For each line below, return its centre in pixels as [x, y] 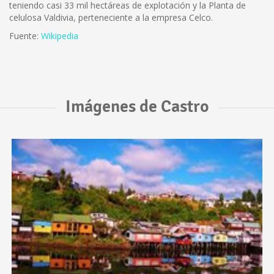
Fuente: [25, 36]
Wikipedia [60, 36]
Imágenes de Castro [137, 106]
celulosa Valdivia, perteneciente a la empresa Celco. [111, 17]
